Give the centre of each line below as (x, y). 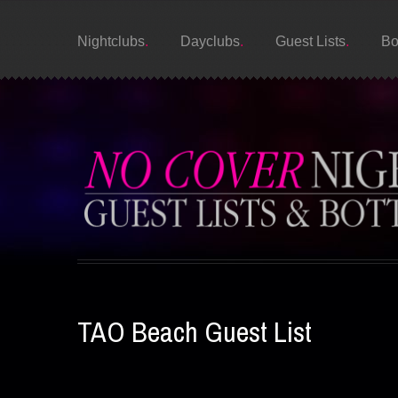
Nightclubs (111, 41)
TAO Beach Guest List (195, 331)
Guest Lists (310, 41)
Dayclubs (210, 41)
